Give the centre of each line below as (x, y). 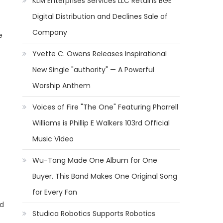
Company (50, 32)
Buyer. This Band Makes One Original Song (105, 176)
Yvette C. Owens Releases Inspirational (100, 54)
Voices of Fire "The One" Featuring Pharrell (106, 107)
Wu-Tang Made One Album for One (95, 160)
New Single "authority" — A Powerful (94, 70)
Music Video (53, 139)
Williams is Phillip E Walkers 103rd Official (101, 123)
